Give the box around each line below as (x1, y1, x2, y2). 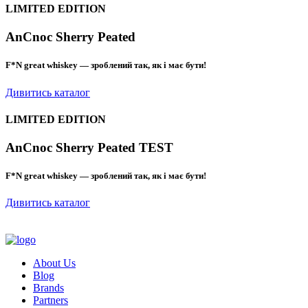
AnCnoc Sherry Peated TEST (5, 140, 173, 155)
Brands (33, 282, 64, 294)
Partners (33, 294, 68, 307)
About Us (33, 257, 76, 269)
